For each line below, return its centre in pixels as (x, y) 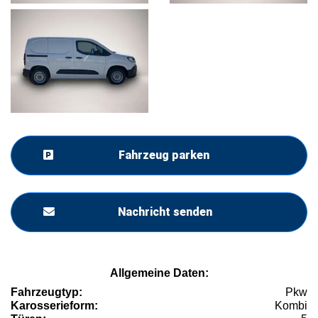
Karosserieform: (54, 305)
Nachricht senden (165, 212)
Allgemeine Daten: (159, 273)
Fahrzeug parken (164, 155)
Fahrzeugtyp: (46, 292)
